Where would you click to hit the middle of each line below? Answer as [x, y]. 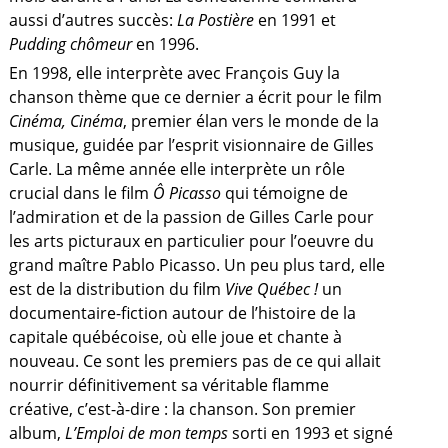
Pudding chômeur [72, 44]
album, [36, 433]
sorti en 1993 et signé [312, 433]
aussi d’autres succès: [92, 20]
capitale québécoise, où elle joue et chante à [175, 337]
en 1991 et [296, 20]
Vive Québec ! [273, 289]
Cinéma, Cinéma [65, 121]
